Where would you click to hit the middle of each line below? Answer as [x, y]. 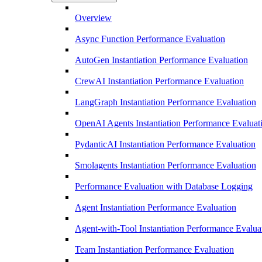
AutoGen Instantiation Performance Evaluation [161, 60]
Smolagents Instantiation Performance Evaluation [166, 166]
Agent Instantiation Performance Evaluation [156, 208]
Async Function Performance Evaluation [150, 39]
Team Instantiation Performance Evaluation [154, 250]
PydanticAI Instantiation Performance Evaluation [165, 144]
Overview [93, 18]
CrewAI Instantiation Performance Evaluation [159, 81]
